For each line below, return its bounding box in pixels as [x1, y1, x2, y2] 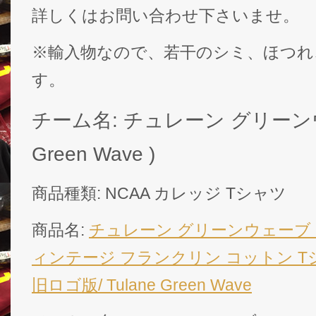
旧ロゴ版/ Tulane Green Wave [32, 276, 252, 295]
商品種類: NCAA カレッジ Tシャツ [32, 184, 286, 203]
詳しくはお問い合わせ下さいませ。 [32, 6, 299, 25]
